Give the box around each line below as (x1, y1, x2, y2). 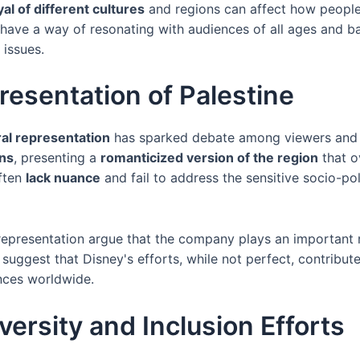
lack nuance (26, 170, 100, 186)
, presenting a (14, 149, 100, 166)
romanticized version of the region (100, 149, 318, 166)
